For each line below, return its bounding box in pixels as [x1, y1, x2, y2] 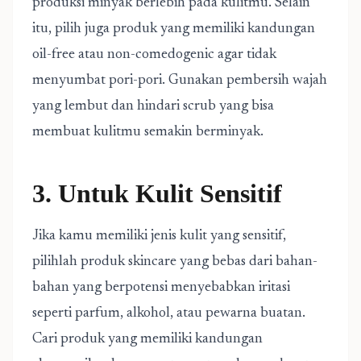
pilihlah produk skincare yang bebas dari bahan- [32, 255, 317, 269]
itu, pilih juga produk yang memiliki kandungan [32, 22, 315, 36]
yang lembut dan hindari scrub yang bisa [32, 99, 274, 114]
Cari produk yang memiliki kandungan [32, 332, 263, 346]
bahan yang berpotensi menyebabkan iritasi [32, 280, 290, 295]
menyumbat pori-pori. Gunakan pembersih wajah [32, 73, 327, 88]
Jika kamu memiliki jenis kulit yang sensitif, [32, 229, 286, 243]
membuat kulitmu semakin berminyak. [32, 125, 263, 139]
